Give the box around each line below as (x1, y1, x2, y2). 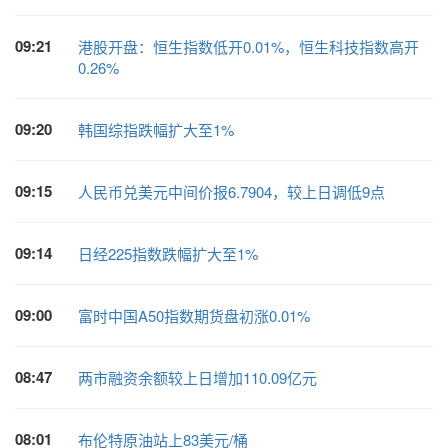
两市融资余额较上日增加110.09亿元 (77, 367, 317, 388)
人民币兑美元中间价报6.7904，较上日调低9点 (77, 181, 385, 202)
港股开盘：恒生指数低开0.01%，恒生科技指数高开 (77, 36, 419, 57)
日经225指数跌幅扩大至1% (77, 243, 258, 264)
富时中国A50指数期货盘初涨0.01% (77, 305, 310, 326)
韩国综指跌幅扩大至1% (77, 119, 234, 140)
